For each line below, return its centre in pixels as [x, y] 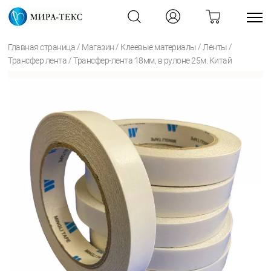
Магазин [97, 47]
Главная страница [41, 47]
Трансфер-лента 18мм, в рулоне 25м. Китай [152, 60]
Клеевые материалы [158, 47]
